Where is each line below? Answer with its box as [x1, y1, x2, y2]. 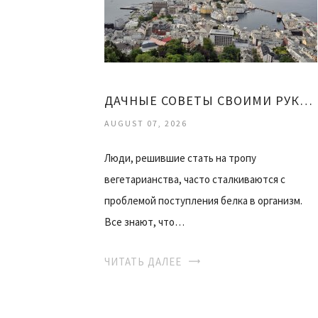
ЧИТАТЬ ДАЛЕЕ [104, 254, 182, 268]
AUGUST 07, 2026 [104, 117, 187, 128]
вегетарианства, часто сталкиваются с [104, 172, 285, 186]
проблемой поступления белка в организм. [104, 193, 302, 207]
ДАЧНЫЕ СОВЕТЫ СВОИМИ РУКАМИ [300, 92, 312, 109]
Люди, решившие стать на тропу [104, 150, 256, 165]
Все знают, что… [104, 214, 185, 229]
